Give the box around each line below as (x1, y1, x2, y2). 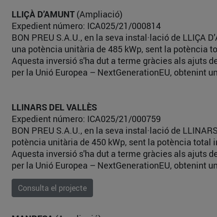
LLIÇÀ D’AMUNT (12, 8, 75, 20)
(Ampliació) (75, 8, 123, 20)
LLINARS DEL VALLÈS (12, 101, 97, 113)
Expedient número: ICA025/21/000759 (12, 113, 161, 124)
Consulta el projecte (18, 183, 87, 193)
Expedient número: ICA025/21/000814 (12, 20, 161, 31)
